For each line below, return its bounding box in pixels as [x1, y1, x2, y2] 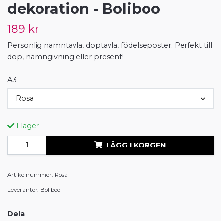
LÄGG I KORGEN [106, 141, 166, 150]
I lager [14, 121, 39, 131]
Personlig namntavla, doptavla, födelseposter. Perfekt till [7, 40, 212, 50]
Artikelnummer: [7, 171, 53, 179]
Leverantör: [7, 186, 38, 194]
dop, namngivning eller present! [7, 52, 124, 61]
